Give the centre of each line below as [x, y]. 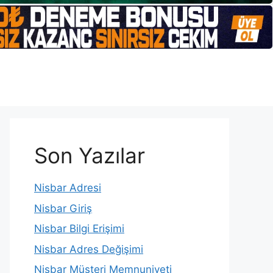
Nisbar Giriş [63, 208]
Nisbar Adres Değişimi [89, 249]
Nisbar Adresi [68, 188]
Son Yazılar [90, 156]
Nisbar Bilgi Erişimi [79, 229]
